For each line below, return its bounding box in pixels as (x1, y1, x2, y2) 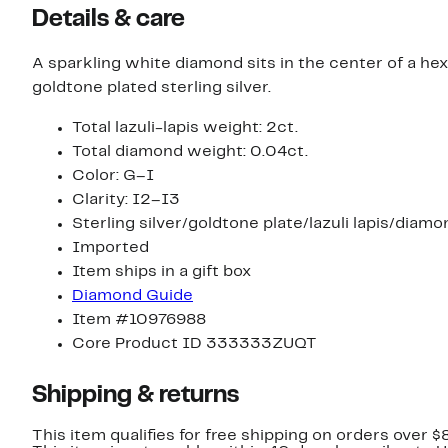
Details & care (32, 8, 185, 31)
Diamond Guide (72, 288, 193, 303)
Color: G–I (72, 168, 154, 183)
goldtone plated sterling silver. (32, 80, 271, 95)
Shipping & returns (32, 384, 239, 407)
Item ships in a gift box (72, 264, 251, 279)
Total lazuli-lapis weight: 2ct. (72, 120, 298, 135)
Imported (72, 240, 149, 255)
